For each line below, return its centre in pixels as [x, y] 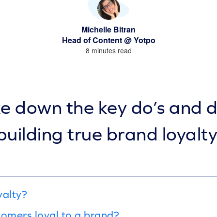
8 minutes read [108, 50]
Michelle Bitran [108, 29]
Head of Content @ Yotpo [108, 40]
